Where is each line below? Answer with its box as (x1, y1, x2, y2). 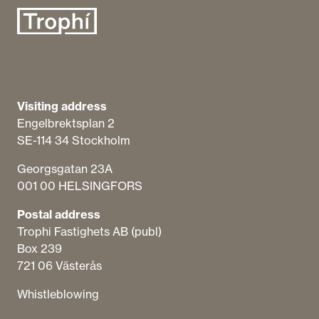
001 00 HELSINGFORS (17, 179, 142, 194)
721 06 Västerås (17, 258, 102, 273)
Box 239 (17, 241, 62, 256)
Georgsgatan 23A (17, 162, 113, 177)
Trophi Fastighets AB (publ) (17, 224, 162, 239)
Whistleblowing (17, 287, 99, 302)
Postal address (17, 207, 100, 222)
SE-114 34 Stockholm (17, 133, 130, 148)
